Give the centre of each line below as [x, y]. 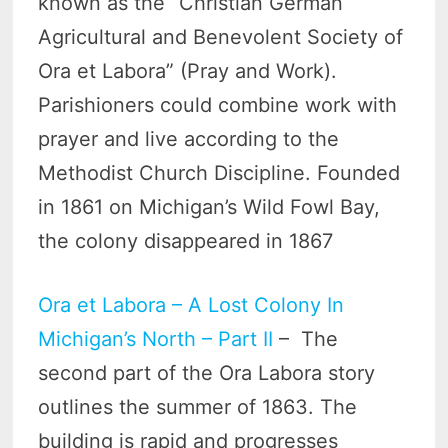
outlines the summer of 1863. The [198, 407]
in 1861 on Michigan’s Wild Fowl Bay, [209, 207]
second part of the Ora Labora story [207, 373]
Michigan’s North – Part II [156, 339]
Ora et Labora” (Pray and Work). [188, 71]
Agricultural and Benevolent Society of [221, 37]
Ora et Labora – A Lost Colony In [191, 305]
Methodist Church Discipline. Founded [219, 173]
